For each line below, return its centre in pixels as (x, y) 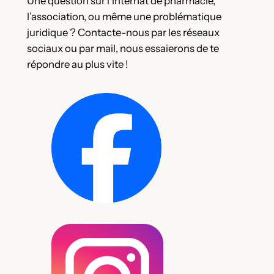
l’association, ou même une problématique (124, 17)
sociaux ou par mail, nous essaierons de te (123, 49)
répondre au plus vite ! (77, 65)
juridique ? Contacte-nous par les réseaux (123, 33)
